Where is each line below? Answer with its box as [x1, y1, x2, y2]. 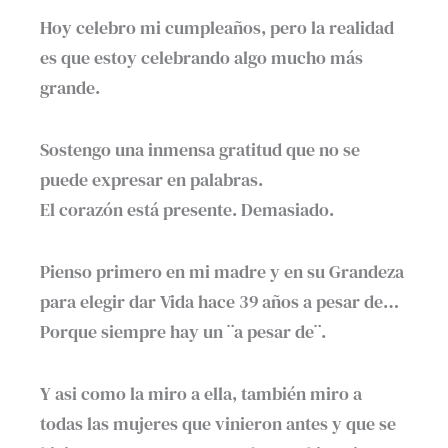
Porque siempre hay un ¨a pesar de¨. [40, 319, 326, 345]
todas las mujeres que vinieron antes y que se [40, 411, 396, 437]
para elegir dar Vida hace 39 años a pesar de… [40, 289, 399, 315]
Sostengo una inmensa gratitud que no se [40, 137, 360, 163]
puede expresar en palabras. [40, 167, 263, 193]
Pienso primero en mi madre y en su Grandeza [40, 259, 404, 285]
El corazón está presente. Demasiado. [40, 197, 334, 223]
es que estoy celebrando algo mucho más [40, 45, 363, 71]
